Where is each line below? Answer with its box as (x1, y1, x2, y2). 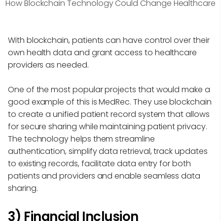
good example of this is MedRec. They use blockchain (8, 96, 212, 108)
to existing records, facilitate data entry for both (8, 158, 191, 170)
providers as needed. (8, 59, 91, 71)
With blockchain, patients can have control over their (8, 35, 210, 46)
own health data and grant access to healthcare (8, 47, 197, 59)
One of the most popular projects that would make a (8, 84, 210, 96)
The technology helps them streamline (8, 133, 155, 145)
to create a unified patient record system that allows (8, 109, 210, 120)
